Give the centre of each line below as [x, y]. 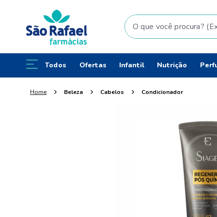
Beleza [73, 92]
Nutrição [172, 65]
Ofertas [93, 65]
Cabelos [112, 92]
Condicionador [162, 92]
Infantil [132, 65]
